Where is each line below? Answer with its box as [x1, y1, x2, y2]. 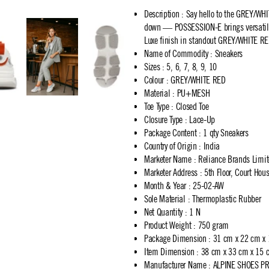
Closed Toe [175, 101, 209, 112]
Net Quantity [144, 207, 183, 217]
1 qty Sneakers [203, 127, 249, 138]
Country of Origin [144, 141, 197, 151]
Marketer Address [144, 167, 198, 178]
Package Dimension [144, 233, 207, 244]
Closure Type [144, 114, 183, 125]
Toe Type [144, 101, 169, 112]
